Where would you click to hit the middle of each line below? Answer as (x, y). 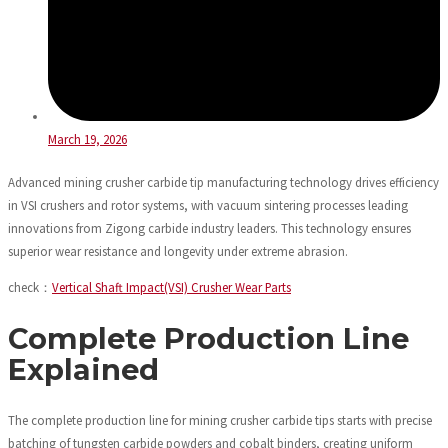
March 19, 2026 (87, 139)
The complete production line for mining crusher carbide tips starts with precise (220, 419)
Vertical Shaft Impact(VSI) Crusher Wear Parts (171, 286)
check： (30, 286)
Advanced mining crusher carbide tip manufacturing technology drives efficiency (223, 182)
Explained (83, 369)
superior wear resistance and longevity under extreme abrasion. (178, 251)
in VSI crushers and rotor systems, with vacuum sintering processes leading (208, 205)
